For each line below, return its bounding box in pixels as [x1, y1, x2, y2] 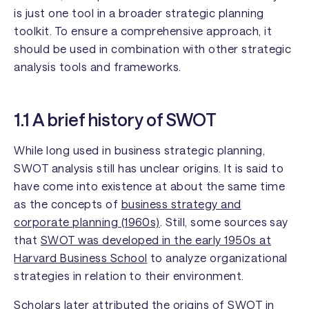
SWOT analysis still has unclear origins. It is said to [14, 161, 284, 175]
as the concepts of [14, 197, 121, 210]
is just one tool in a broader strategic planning [14, 6, 264, 20]
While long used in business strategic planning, [14, 143, 265, 157]
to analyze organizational [147, 250, 288, 264]
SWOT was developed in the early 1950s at [40, 232, 272, 246]
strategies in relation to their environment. [14, 268, 244, 282]
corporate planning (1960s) [14, 215, 160, 228]
